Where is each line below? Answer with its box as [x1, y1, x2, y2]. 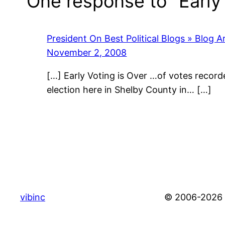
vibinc [20, 192, 45, 203]
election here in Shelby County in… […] [47, 84, 212, 95]
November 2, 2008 [47, 47, 127, 58]
